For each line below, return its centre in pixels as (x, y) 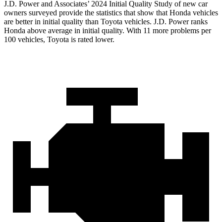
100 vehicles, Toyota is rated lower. (59, 39)
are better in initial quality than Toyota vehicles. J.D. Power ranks (106, 21)
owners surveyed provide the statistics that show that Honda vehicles (111, 12)
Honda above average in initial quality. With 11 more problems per (108, 30)
